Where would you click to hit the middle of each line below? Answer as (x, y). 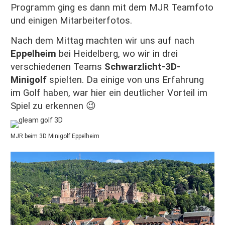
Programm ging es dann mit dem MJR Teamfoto (112, 8)
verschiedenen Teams (58, 67)
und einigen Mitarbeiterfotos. (71, 21)
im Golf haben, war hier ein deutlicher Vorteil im (109, 93)
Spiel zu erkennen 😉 (53, 106)
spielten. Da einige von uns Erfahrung (125, 80)
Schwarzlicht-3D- (142, 67)
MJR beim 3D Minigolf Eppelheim (55, 136)
